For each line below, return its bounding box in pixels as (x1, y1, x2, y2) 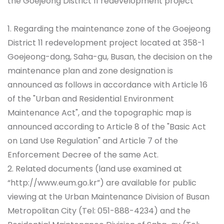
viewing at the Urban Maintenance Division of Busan (7, 191, 209, 203)
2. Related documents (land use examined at (7, 163, 182, 175)
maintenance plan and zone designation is (7, 65, 173, 77)
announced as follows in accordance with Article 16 (7, 79, 207, 91)
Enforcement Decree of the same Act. (7, 149, 158, 161)
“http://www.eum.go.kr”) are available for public (7, 177, 196, 189)
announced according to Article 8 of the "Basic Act (7, 121, 206, 133)
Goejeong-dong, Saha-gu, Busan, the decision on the (7, 51, 212, 63)
